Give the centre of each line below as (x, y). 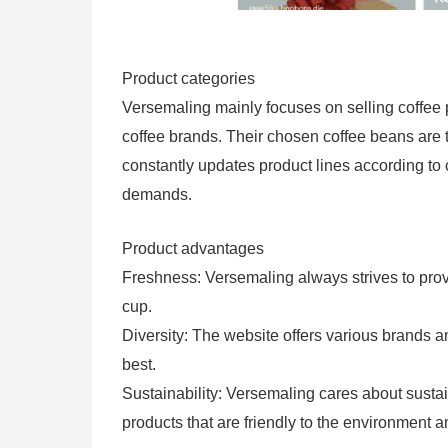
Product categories (188, 79)
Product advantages (193, 249)
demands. (157, 195)
